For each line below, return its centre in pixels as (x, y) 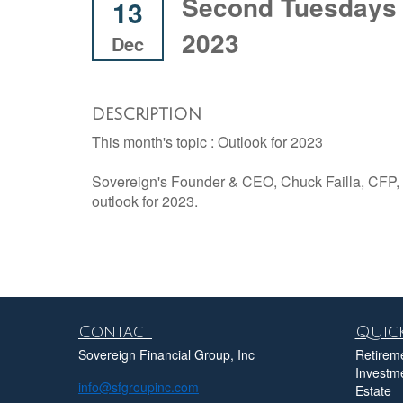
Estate (373, 390)
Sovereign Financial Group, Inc (166, 354)
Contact (115, 331)
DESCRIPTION (147, 114)
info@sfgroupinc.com (139, 386)
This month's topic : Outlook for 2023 (207, 141)
